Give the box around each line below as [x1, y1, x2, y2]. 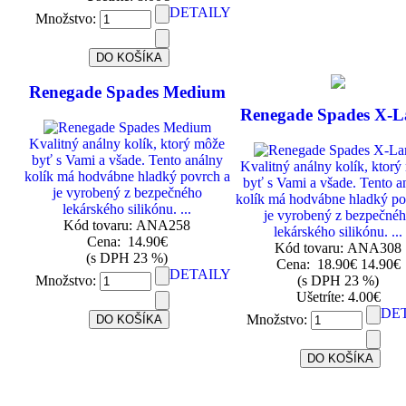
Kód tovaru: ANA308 [275, 240, 402, 256]
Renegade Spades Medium [28, 82, 226, 102]
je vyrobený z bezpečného [52, 185, 202, 201]
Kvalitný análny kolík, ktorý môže [29, 136, 226, 152]
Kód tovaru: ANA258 [63, 217, 191, 234]
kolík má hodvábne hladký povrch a [24, 169, 230, 185]
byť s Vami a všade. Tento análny [31, 152, 223, 169]
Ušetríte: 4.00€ [295, 289, 381, 305]
